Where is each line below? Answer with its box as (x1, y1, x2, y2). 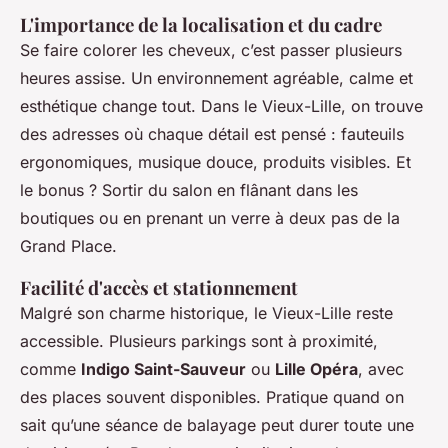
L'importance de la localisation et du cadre (20, 12, 382, 38)
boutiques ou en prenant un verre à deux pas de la (20, 208, 400, 229)
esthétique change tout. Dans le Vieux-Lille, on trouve (20, 96, 423, 117)
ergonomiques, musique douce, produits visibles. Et (20, 152, 411, 173)
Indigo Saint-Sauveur (81, 359, 246, 380)
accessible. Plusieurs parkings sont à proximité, (20, 331, 378, 352)
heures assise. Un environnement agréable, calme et (20, 68, 413, 89)
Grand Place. (20, 236, 117, 257)
